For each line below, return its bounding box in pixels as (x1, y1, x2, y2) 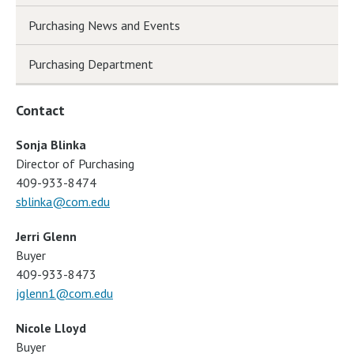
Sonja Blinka (16, 137, 86, 153)
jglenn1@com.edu (16, 285, 113, 302)
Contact (16, 101, 65, 120)
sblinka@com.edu (16, 194, 110, 210)
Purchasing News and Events (28, 17, 180, 34)
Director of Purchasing (16, 156, 134, 172)
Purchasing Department (28, 56, 153, 73)
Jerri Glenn (16, 228, 77, 245)
